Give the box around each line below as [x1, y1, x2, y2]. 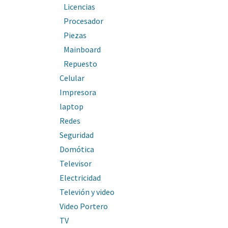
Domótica [60, 144, 94, 154]
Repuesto [64, 59, 97, 69]
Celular [60, 73, 84, 83]
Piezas [64, 30, 87, 40]
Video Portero [60, 201, 108, 211]
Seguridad [60, 130, 94, 140]
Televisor [60, 158, 92, 168]
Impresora [60, 87, 96, 97]
